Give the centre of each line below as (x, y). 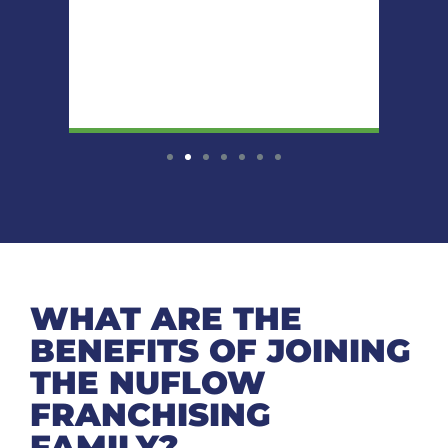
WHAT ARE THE (166, 318)
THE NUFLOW (148, 382)
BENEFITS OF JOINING (220, 350)
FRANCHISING (150, 414)
